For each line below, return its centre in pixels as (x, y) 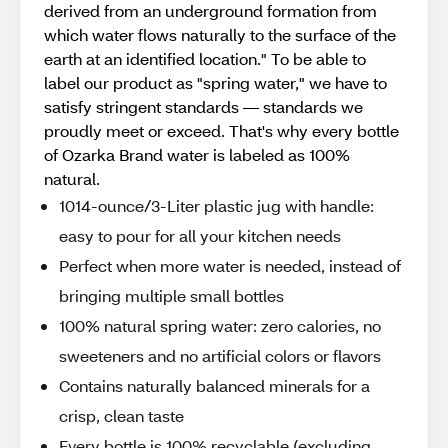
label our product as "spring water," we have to (215, 82)
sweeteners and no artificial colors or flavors (220, 355)
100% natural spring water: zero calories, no (220, 325)
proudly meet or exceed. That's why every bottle (221, 130)
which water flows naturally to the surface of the (220, 34)
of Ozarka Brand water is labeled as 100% (197, 154)
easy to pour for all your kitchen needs (200, 235)
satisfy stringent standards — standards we (203, 106)
